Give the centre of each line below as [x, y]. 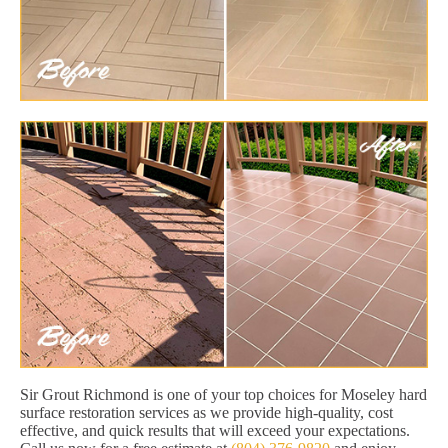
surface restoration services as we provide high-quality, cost [206, 413]
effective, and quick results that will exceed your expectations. [215, 431]
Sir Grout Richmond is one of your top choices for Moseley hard [223, 395]
